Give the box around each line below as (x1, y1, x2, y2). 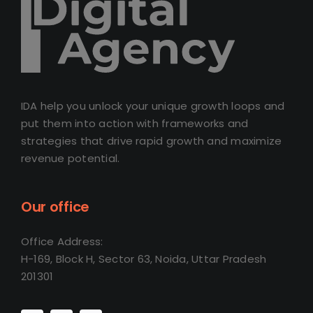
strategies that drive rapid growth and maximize (20, 133, 282, 148)
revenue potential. (20, 150, 120, 166)
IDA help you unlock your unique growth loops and (20, 98, 285, 113)
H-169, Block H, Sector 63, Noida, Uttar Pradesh (20, 251, 267, 266)
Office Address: (20, 233, 103, 249)
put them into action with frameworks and (20, 115, 249, 131)
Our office (20, 196, 89, 217)
